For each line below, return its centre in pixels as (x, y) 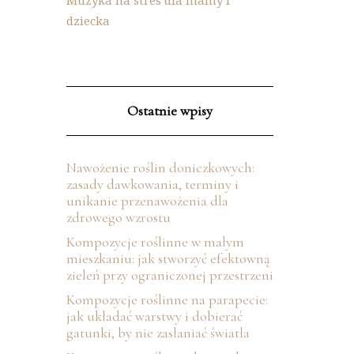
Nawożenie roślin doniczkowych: (160, 168)
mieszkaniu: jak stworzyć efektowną (168, 258)
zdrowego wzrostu (118, 217)
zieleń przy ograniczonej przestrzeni (169, 275)
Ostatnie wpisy (169, 111)
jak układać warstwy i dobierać (154, 316)
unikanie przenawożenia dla (147, 201)
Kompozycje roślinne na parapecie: (167, 299)
